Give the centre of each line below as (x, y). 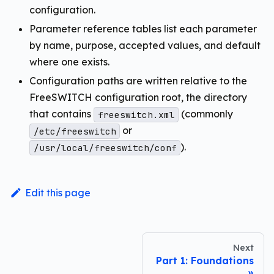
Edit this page (57, 193)
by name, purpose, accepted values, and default (145, 46)
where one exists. (69, 62)
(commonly (206, 114)
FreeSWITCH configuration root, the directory (138, 98)
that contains (61, 114)
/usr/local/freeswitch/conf (105, 148)
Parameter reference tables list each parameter (143, 29)
